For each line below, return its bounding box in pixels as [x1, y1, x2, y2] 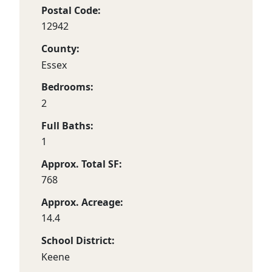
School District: [41, 234, 115, 248]
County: [41, 42, 80, 56]
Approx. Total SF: [41, 157, 122, 171]
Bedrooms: [41, 80, 93, 94]
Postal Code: [41, 4, 101, 18]
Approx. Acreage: [41, 195, 123, 209]
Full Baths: [41, 118, 93, 132]
